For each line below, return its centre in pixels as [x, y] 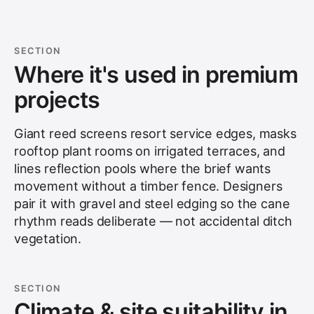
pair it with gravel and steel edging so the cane [152, 203]
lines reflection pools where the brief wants [143, 168]
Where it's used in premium [156, 74]
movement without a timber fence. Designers [148, 186]
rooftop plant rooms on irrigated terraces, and [150, 151]
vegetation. [48, 238]
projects [57, 100]
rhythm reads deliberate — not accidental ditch [153, 221]
